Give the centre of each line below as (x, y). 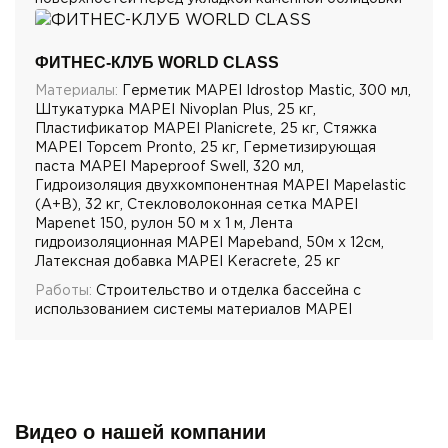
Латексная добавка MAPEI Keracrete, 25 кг (187, 261)
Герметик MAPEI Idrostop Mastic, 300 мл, (264, 90)
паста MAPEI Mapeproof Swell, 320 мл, (169, 166)
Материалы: (76, 90)
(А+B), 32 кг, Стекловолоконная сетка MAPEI (196, 204)
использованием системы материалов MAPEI (193, 309)
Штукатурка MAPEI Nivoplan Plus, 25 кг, (175, 109)
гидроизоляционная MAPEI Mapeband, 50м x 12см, (209, 242)
